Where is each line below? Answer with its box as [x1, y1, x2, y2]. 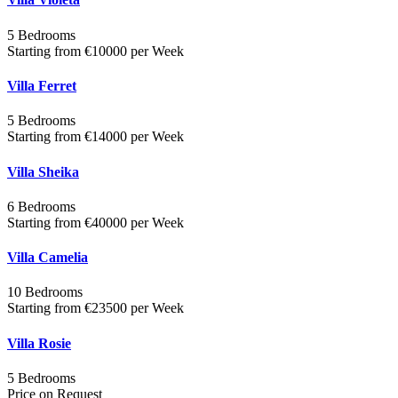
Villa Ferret [7, 78, 76, 94]
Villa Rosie [7, 335, 71, 351]
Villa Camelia [7, 250, 88, 266]
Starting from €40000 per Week [7, 214, 184, 230]
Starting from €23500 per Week [7, 300, 184, 316]
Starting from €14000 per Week [7, 129, 184, 145]
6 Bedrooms [7, 198, 76, 214]
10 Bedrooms [7, 284, 83, 300]
